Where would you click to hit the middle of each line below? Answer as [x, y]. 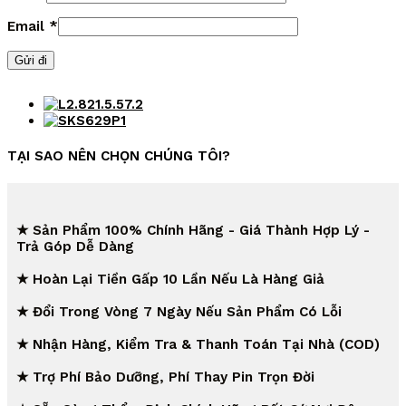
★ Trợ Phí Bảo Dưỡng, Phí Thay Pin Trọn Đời [165, 377]
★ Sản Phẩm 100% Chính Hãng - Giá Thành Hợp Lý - [193, 230]
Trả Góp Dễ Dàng [75, 246]
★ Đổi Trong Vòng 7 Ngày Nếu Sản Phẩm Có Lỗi [179, 311]
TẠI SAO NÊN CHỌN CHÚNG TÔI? [119, 155]
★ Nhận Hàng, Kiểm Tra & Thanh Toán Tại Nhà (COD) [198, 344]
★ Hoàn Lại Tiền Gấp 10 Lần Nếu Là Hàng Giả [170, 279]
